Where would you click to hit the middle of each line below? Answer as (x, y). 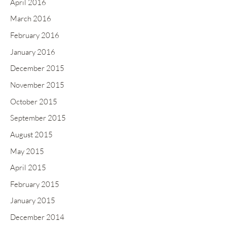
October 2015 (34, 101)
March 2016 (31, 19)
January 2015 (33, 201)
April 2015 (28, 168)
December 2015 (37, 68)
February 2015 (35, 184)
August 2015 (31, 134)
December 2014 (37, 217)
